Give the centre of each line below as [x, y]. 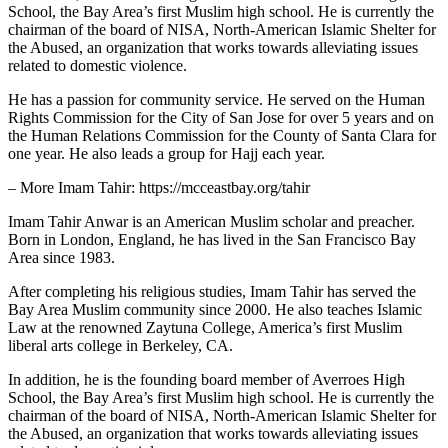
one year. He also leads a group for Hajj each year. [166, 153]
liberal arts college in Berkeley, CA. [120, 345]
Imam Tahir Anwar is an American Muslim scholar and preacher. [211, 221]
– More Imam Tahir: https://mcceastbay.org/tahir [159, 187]
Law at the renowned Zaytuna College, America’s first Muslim [205, 327]
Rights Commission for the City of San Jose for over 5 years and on [221, 117]
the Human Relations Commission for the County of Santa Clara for [222, 135]
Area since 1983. [61, 257]
